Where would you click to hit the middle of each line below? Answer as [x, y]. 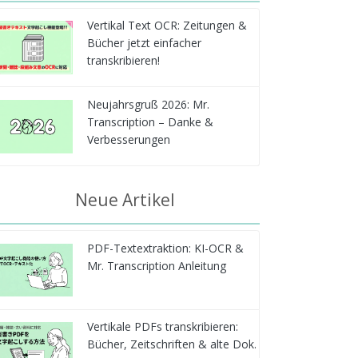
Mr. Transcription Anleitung [156, 265]
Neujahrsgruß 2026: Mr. [148, 104]
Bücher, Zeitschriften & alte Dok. [171, 344]
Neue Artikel [125, 200]
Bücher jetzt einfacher [144, 43]
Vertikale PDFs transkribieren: [162, 327]
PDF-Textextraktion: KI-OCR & [165, 248]
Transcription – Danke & [150, 121]
